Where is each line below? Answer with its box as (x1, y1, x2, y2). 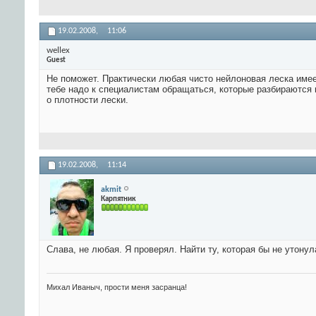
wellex (47, 45, 70, 55)
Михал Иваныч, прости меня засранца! (47, 283, 187, 292)
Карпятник (101, 195, 135, 203)
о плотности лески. (47, 95, 128, 106)
